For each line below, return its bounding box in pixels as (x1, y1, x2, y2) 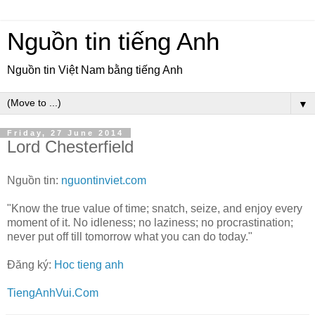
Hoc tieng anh (54, 258, 124, 271)
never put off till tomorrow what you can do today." (7, 230, 252, 243)
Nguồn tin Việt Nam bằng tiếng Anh (7, 64, 183, 76)
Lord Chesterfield (7, 137, 134, 156)
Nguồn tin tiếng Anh (7, 28, 219, 55)
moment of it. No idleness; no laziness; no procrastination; (7, 216, 293, 229)
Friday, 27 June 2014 (7, 129, 124, 137)
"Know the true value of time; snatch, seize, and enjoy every (7, 202, 302, 214)
